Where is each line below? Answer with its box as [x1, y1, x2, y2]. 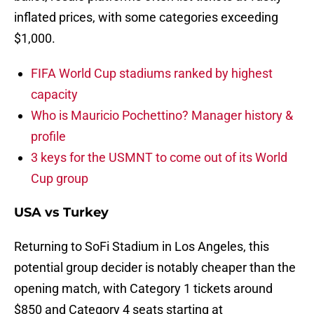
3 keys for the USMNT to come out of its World [31, 150, 287, 165]
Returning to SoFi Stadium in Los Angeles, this [14, 239, 269, 254]
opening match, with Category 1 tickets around [14, 281, 273, 296]
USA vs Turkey [14, 205, 109, 221]
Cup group [31, 171, 88, 186]
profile [31, 129, 66, 144]
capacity [31, 87, 78, 102]
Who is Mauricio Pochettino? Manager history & [31, 108, 293, 123]
